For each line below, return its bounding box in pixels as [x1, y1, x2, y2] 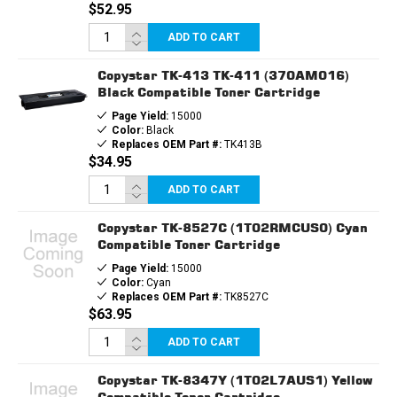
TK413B [221, 137, 262, 151]
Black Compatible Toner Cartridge [97, 83, 320, 99]
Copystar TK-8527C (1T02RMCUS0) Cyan [97, 219, 368, 235]
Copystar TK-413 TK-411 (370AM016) [97, 66, 349, 82]
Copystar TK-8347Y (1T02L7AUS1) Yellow [97, 371, 373, 387]
